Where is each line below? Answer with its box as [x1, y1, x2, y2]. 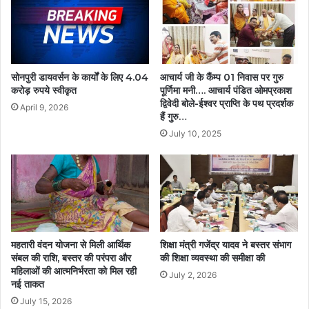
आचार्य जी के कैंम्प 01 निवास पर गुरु [160, 70, 283, 83]
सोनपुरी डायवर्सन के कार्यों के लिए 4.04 [11, 70, 148, 83]
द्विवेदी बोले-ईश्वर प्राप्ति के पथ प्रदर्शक [160, 97, 293, 110]
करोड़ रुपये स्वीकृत [11, 83, 77, 97]
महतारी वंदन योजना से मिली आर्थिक [11, 239, 130, 252]
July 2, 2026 [169, 270, 217, 281]
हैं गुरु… [160, 110, 187, 123]
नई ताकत [11, 278, 44, 291]
